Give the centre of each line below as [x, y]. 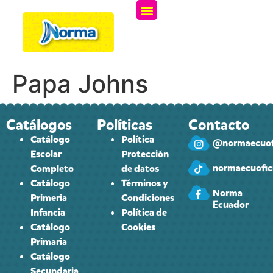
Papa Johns [80, 84]
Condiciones [148, 198]
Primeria [49, 198]
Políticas [125, 125]
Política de [144, 213]
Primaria [49, 242]
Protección [145, 154]
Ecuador [230, 205]
